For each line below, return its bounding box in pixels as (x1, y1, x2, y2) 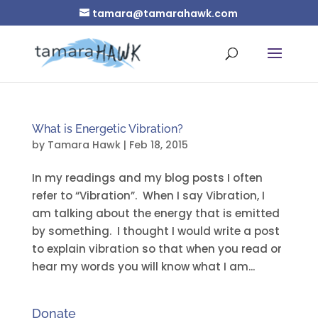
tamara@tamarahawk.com (92, 6, 238, 21)
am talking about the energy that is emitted (31, 206, 280, 221)
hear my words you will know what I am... (31, 259, 255, 274)
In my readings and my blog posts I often (31, 170, 263, 185)
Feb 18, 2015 (128, 138, 188, 152)
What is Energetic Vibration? (31, 122, 183, 136)
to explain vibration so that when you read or (31, 241, 282, 256)
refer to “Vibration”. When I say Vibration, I (31, 188, 265, 203)
